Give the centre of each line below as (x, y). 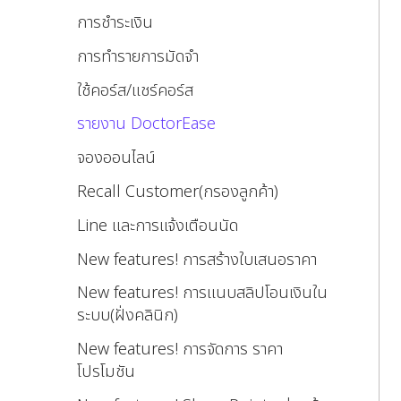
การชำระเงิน (115, 22)
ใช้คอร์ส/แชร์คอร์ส (135, 90)
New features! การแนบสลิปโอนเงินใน (202, 294)
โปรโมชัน (106, 372)
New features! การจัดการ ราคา (180, 350)
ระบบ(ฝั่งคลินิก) (128, 316)
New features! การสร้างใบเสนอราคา (197, 260)
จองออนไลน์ (116, 158)
